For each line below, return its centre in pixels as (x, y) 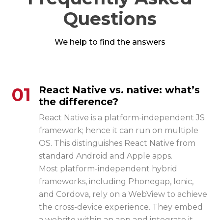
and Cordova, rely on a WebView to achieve (123, 194)
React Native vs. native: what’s (119, 90)
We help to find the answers (110, 42)
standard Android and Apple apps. (106, 156)
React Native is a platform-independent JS (122, 118)
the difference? (79, 102)
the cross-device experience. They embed (121, 207)
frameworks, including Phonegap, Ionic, (116, 182)
